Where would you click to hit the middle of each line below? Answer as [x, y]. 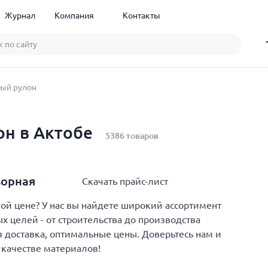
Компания [74, 16]
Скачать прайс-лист [125, 181]
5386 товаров [132, 136]
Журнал [20, 16]
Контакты [141, 16]
